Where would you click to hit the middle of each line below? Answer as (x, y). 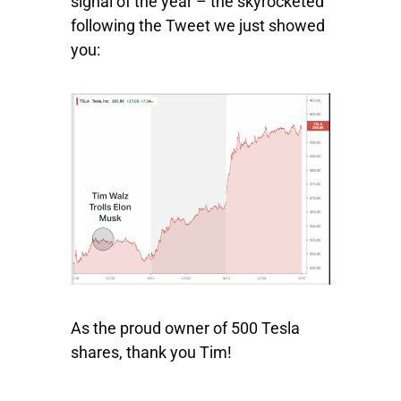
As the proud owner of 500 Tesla (185, 328)
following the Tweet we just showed (198, 26)
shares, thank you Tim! (151, 353)
